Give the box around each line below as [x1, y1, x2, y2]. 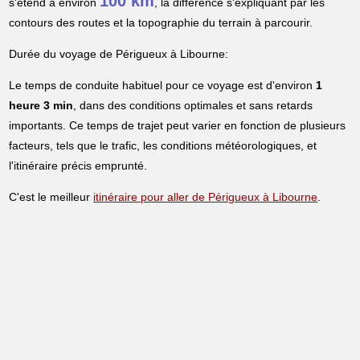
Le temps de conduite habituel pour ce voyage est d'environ [9, 79, 317, 92]
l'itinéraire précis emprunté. [9, 159, 148, 173]
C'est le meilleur [9, 190, 94, 204]
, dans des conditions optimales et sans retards [73, 99, 313, 112]
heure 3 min [9, 99, 74, 112]
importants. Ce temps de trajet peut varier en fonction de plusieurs [9, 119, 346, 133]
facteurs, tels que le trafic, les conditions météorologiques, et [9, 139, 317, 153]
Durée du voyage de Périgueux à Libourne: [9, 47, 229, 61]
